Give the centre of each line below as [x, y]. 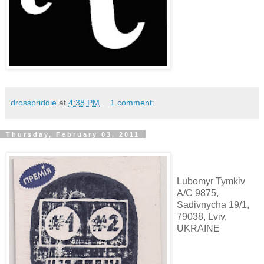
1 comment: [133, 103]
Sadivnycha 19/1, [213, 205]
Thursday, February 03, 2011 [73, 135]
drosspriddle [34, 103]
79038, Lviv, [202, 217]
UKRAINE [198, 228]
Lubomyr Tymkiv [211, 181]
